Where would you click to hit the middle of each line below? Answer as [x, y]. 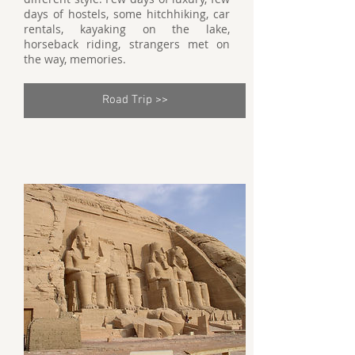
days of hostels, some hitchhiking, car [127, 14]
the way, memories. [78, 59]
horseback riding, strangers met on [127, 44]
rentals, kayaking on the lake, [127, 29]
